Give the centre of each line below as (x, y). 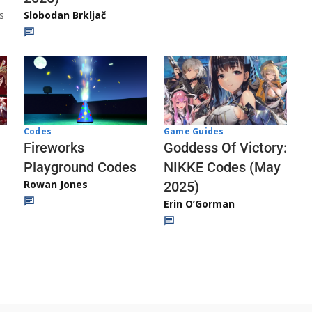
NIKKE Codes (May (222, 167)
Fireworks (54, 147)
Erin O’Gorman (199, 204)
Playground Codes (80, 167)
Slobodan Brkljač (65, 15)
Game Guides (194, 131)
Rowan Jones (56, 184)
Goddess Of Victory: (225, 148)
